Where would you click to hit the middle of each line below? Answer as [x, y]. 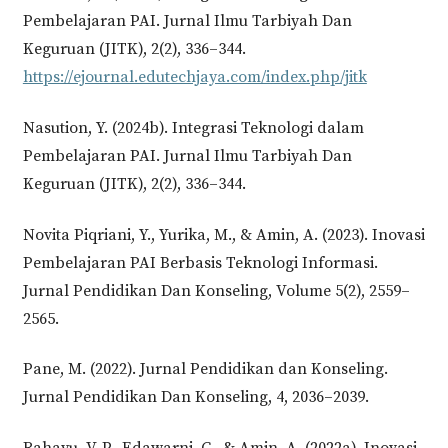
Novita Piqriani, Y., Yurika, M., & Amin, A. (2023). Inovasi [223, 234]
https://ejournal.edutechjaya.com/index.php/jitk [194, 76]
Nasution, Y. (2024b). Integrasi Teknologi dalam [193, 127]
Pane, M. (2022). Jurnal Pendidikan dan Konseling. [205, 369]
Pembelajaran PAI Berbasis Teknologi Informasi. [200, 262]
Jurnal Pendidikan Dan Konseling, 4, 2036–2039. [195, 397]
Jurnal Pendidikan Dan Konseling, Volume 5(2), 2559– [216, 290]
